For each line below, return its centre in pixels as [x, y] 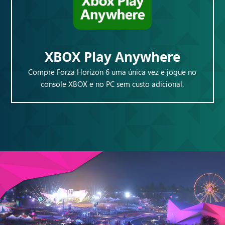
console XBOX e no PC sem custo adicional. [113, 84]
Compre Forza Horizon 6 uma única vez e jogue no [113, 72]
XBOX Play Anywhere [112, 57]
